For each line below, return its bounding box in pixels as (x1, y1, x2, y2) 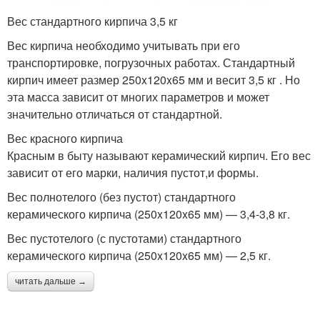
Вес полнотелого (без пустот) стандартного (7, 189, 236, 206)
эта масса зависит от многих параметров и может (7, 89, 269, 106)
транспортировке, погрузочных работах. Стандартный (7, 54, 295, 71)
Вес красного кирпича (7, 130, 123, 147)
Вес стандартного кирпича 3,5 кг (7, 13, 178, 30)
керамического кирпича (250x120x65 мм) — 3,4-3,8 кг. (7, 206, 290, 223)
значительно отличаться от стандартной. (7, 106, 222, 123)
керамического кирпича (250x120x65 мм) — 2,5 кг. (7, 247, 271, 264)
